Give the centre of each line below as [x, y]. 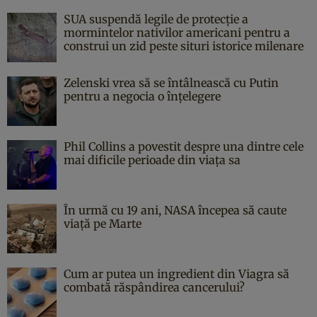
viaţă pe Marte [103, 223]
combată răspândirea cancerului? [154, 287]
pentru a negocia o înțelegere [142, 96]
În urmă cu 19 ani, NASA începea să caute [175, 210]
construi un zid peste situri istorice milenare [184, 46]
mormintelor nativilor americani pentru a [177, 32]
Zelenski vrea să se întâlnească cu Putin [171, 82]
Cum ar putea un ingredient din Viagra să [177, 273]
